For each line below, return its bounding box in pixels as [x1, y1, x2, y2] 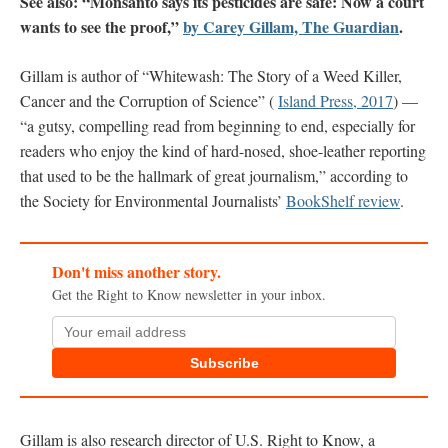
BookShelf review [286, 189, 400, 211]
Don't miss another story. [52, 260, 221, 284]
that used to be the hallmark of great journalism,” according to [20, 164, 408, 186]
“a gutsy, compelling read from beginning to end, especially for [20, 114, 415, 136]
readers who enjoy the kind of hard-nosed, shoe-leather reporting [20, 139, 426, 161]
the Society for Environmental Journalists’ [20, 189, 286, 211]
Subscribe [189, 355, 259, 372]
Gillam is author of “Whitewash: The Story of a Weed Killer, [20, 64, 402, 86]
